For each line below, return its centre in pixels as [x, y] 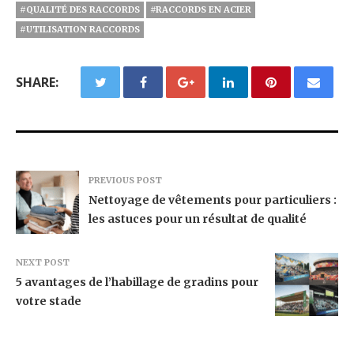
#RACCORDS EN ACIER [201, 9]
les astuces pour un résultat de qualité [198, 219]
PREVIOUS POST [125, 180]
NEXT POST [43, 262]
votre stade [49, 301]
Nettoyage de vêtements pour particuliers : [213, 200]
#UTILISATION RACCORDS [80, 29]
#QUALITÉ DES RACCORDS [80, 9]
